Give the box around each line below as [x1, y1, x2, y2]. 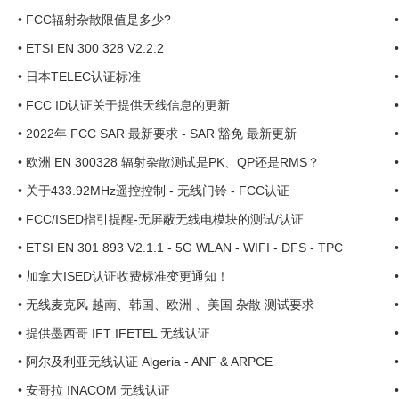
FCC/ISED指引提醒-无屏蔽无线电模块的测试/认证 [26, 212, 304, 226]
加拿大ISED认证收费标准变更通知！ [26, 269, 229, 283]
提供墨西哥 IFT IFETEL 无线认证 [26, 326, 210, 340]
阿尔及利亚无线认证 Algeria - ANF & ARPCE [26, 354, 273, 369]
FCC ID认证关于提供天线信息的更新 [26, 98, 230, 112]
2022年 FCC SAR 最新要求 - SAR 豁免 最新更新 [26, 126, 297, 141]
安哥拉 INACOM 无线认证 [26, 383, 170, 397]
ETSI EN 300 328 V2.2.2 [26, 41, 164, 55]
